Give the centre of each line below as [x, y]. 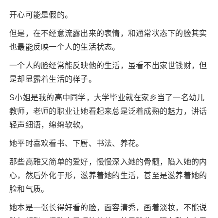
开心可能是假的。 [41, 15]
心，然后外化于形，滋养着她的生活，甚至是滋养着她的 [108, 175]
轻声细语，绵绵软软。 [49, 125]
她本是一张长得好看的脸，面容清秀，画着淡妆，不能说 [108, 208]
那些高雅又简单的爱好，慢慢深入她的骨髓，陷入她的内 [108, 162]
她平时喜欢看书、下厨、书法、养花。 [77, 143]
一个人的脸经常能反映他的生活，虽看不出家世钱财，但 [108, 65]
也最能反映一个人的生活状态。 [65, 47]
